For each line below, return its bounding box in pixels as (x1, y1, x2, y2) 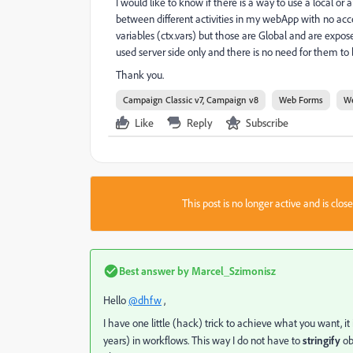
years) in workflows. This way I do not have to (103, 333, 303, 347)
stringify (303, 333, 340, 347)
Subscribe (246, 116, 288, 129)
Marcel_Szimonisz (189, 264, 276, 277)
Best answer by (119, 264, 189, 277)
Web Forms (279, 94, 323, 106)
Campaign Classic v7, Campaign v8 (123, 94, 258, 106)
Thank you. (116, 68, 164, 82)
